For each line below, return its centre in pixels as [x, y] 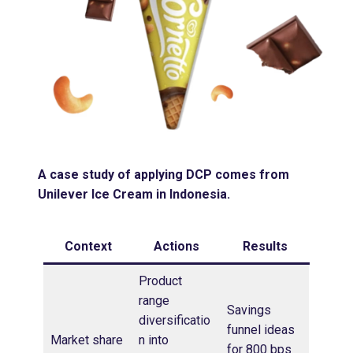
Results [265, 247]
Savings [249, 310]
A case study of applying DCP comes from [164, 175]
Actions [176, 247]
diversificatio [175, 321]
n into [154, 340]
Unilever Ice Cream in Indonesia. [134, 195]
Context [88, 247]
